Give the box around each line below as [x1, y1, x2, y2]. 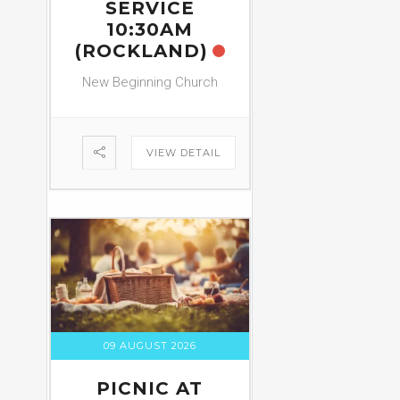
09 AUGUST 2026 [103, 338, 196, 352]
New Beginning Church [81, 74, 218, 91]
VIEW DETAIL [146, 146, 221, 160]
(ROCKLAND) [74, 40, 208, 62]
